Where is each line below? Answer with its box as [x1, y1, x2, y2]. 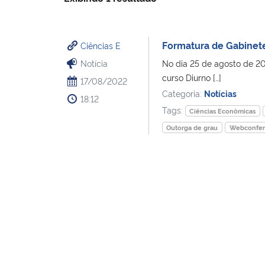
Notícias [203, 87, 237, 99]
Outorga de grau [166, 122, 218, 132]
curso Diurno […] [161, 71, 221, 83]
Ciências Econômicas [189, 106, 256, 115]
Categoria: [161, 87, 204, 99]
